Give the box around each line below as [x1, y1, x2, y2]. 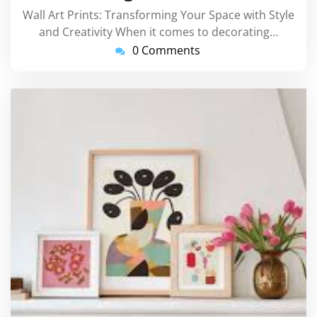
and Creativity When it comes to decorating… [39, 24, 278, 40]
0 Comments [132, 42, 200, 59]
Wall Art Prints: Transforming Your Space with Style [23, 7, 294, 23]
